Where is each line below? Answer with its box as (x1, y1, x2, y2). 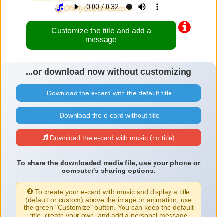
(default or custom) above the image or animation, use (25, 196, 192, 204)
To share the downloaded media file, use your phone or (17, 159, 200, 167)
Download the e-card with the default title (45, 89, 172, 97)
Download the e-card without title (57, 111, 160, 120)
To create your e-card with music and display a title (33, 188, 190, 196)
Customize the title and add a (51, 27, 151, 35)
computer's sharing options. (62, 167, 155, 175)
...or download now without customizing (26, 67, 191, 77)
